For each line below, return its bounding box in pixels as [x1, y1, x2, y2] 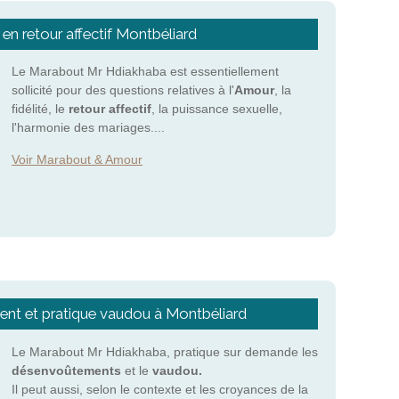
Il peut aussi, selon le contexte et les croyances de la [12, 381, 309, 396]
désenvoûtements [12, 362, 122, 378]
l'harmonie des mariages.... [12, 120, 166, 135]
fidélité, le [12, 102, 69, 117]
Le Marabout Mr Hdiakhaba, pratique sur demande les [12, 344, 319, 359]
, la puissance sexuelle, [151, 102, 283, 117]
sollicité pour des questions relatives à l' [12, 83, 235, 98]
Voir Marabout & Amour [12, 151, 143, 167]
